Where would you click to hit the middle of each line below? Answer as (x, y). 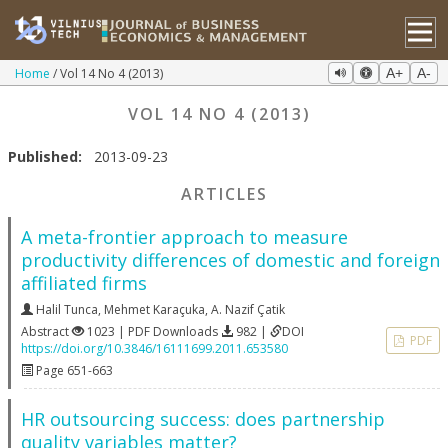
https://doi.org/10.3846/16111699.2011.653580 (154, 348)
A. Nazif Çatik (248, 309)
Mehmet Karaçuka (154, 309)
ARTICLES (224, 194)
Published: (47, 156)
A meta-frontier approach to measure (184, 237)
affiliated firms (84, 283)
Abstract (46, 331)
